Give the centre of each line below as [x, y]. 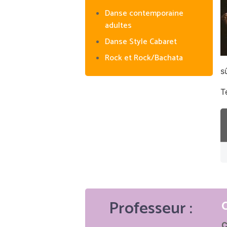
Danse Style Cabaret [141, 42]
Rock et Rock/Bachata [144, 58]
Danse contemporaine [144, 13]
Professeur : [151, 209]
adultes [118, 25]
